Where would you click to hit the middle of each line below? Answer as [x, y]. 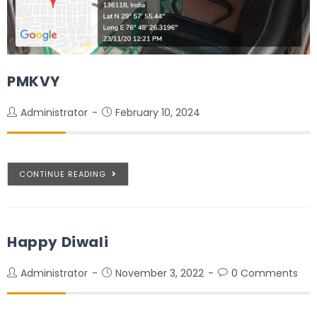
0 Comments [265, 273]
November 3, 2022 [160, 273]
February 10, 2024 [158, 112]
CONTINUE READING [63, 174]
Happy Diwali [58, 242]
